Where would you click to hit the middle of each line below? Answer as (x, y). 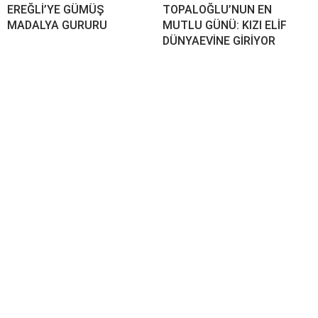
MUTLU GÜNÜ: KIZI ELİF (225, 25)
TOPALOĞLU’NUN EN (217, 9)
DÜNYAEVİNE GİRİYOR (219, 40)
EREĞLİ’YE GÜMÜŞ (55, 9)
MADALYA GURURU (57, 25)
